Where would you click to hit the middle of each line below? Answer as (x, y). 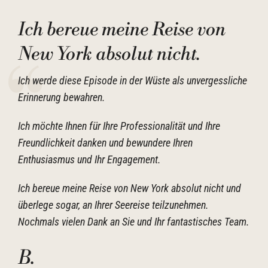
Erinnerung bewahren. (63, 97)
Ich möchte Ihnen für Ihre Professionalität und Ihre (119, 126)
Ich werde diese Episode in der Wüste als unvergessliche (133, 80)
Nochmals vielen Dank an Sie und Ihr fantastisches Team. (134, 222)
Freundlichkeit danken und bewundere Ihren (105, 143)
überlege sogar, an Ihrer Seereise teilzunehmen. (113, 205)
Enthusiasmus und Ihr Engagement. (91, 159)
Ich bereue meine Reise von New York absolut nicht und (130, 188)
